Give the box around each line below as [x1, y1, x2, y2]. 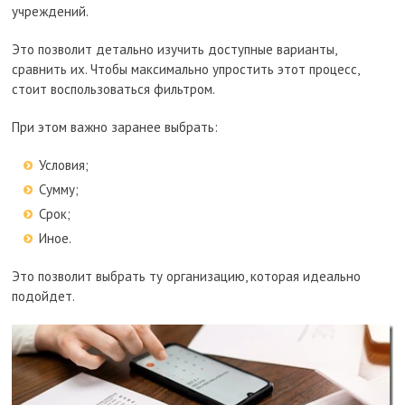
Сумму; [39, 180, 80, 198]
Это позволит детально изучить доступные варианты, [12, 40, 337, 58]
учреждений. [12, 2, 89, 20]
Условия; [39, 155, 89, 174]
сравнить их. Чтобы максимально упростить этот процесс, [12, 60, 360, 78]
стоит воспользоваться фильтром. [12, 80, 216, 98]
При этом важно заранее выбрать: [12, 118, 219, 136]
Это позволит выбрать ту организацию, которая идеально [12, 267, 362, 285]
